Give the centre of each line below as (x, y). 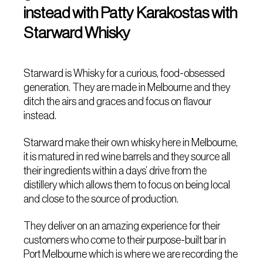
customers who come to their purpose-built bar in (125, 240)
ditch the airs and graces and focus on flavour (118, 102)
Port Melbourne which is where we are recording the (131, 254)
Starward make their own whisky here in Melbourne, (131, 143)
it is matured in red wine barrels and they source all (127, 157)
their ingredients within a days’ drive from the (115, 171)
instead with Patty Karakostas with (131, 13)
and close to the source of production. (101, 199)
